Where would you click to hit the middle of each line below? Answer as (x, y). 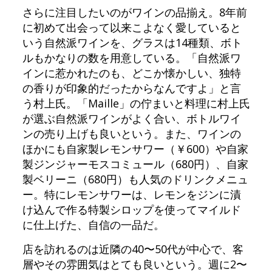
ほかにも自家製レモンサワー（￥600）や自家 (135, 149)
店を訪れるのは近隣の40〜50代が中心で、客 (133, 249)
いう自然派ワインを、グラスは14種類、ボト (132, 43)
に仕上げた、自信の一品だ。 (93, 225)
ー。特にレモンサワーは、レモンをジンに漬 (131, 195)
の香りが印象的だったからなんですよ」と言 (131, 88)
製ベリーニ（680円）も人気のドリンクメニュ (135, 179)
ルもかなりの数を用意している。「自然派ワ (131, 58)
